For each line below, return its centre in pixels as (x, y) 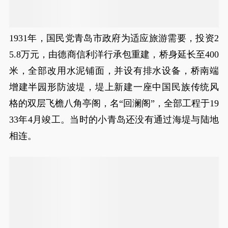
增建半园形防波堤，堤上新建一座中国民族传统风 (114, 87)
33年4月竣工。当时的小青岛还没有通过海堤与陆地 (114, 120)
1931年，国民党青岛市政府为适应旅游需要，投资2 (114, 38)
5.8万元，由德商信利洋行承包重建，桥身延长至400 (114, 54)
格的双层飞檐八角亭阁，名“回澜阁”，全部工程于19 (114, 103)
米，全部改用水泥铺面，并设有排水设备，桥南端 (114, 71)
